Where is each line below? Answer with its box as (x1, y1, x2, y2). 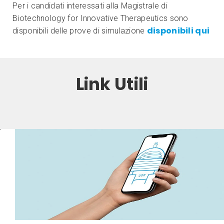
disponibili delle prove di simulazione (12, 26, 147, 35)
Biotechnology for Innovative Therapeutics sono (12, 13, 188, 23)
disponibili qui (146, 25, 210, 36)
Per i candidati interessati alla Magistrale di (12, 1, 167, 10)
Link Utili (75, 72, 148, 96)
